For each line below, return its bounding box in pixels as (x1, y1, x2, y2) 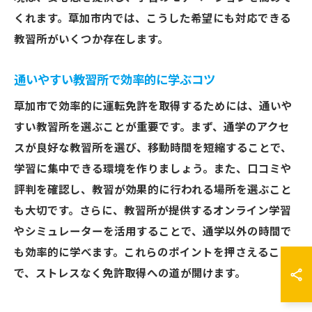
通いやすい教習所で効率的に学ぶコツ (14, 73, 215, 87)
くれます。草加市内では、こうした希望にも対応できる (14, 13, 291, 25)
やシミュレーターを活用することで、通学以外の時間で (14, 226, 292, 238)
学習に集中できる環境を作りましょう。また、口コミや (14, 163, 292, 175)
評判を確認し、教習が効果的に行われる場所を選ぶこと (14, 184, 292, 196)
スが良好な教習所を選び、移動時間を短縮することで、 (14, 142, 292, 155)
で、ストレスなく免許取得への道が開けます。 (14, 267, 246, 280)
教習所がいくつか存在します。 (14, 33, 169, 46)
